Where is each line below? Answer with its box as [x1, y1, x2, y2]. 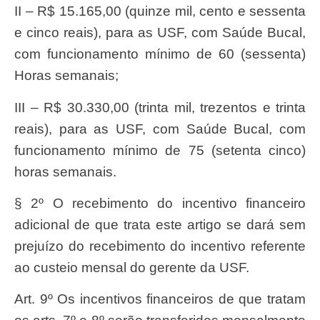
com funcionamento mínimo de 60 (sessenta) [14, 46, 306, 62]
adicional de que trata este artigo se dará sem [14, 217, 306, 233]
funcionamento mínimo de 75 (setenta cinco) [14, 142, 306, 158]
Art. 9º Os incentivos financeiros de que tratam [14, 291, 24, 307]
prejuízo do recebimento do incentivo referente [14, 239, 306, 254]
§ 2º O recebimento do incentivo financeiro [14, 196, 306, 211]
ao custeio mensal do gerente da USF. [14, 260, 249, 276]
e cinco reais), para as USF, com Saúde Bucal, [14, 25, 306, 41]
